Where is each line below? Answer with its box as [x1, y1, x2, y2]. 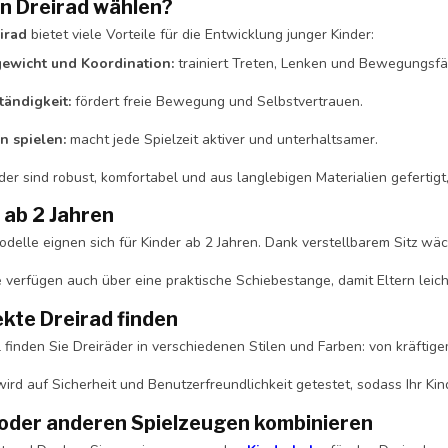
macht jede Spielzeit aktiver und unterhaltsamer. [66, 129, 378, 149]
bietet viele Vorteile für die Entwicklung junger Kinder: [27, 24, 374, 44]
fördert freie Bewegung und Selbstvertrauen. [71, 91, 363, 111]
